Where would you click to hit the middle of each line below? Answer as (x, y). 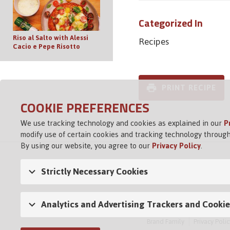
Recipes (154, 41)
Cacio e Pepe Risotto (46, 46)
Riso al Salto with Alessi (51, 37)
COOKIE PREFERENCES (85, 108)
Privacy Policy (176, 146)
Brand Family (166, 221)
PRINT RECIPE (189, 87)
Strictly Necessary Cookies (94, 171)
